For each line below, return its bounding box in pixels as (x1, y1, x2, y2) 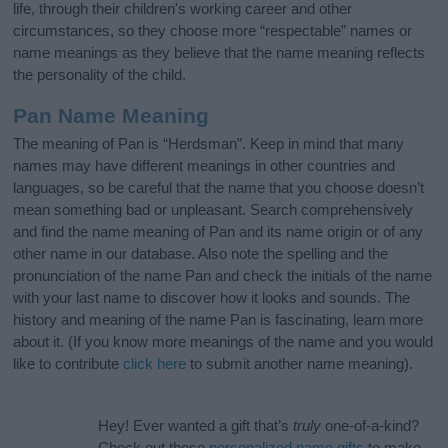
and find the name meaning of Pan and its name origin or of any (13, 223, 424, 241)
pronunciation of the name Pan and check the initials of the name (13, 267, 433, 285)
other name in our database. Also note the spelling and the (13, 245, 389, 263)
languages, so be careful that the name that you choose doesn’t (13, 179, 425, 197)
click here (123, 355, 187, 373)
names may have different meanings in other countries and (13, 157, 396, 175)
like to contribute (13, 355, 124, 373)
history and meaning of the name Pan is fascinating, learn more (13, 311, 424, 329)
